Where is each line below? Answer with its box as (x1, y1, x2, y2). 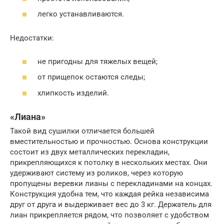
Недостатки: (10, 33, 54, 43)
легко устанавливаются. (37, 9, 124, 19)
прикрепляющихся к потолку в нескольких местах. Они (10, 157, 207, 167)
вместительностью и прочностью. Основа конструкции (10, 136, 208, 146)
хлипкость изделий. (37, 88, 109, 97)
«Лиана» (10, 111, 45, 122)
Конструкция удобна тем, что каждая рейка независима (10, 189, 209, 198)
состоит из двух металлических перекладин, (10, 147, 169, 156)
